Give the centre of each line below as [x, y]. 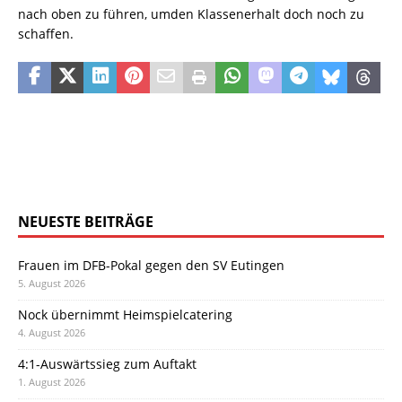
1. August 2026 [52, 382]
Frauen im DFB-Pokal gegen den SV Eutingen [151, 266]
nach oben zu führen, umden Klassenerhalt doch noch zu [191, 14]
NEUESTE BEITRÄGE [86, 222]
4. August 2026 [52, 333]
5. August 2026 [52, 284]
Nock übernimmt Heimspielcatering [125, 315]
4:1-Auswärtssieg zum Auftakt [107, 364]
